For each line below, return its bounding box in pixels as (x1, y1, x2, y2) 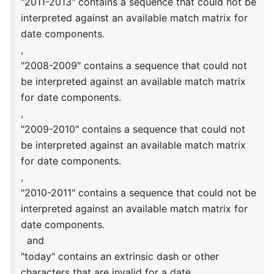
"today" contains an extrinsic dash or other (20, 250, 219, 263)
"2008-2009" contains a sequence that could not (20, 59, 247, 72)
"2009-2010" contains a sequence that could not (20, 123, 245, 136)
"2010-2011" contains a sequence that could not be (20, 187, 256, 199)
